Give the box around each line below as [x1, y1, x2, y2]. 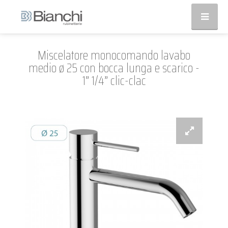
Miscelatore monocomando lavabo [38, 45, 190, 65]
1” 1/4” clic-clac [82, 71, 146, 91]
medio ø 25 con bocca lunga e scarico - [28, 58, 199, 78]
